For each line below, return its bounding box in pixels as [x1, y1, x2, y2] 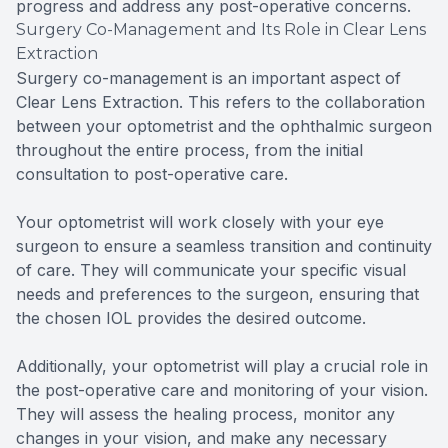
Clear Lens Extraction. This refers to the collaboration [16, 92, 425, 113]
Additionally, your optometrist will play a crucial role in [16, 356, 428, 377]
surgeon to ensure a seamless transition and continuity [16, 236, 432, 257]
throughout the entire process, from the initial [16, 140, 363, 161]
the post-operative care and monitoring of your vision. [16, 380, 428, 401]
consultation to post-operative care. [16, 164, 288, 185]
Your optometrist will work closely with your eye [16, 212, 384, 233]
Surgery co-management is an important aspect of [16, 68, 401, 89]
